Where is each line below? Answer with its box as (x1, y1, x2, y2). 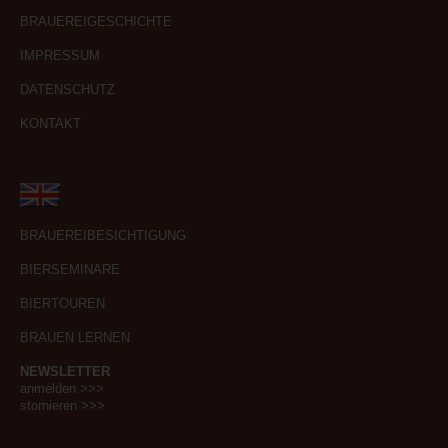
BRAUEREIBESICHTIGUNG (20, 228, 186, 244)
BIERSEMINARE (20, 262, 120, 278)
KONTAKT (20, 116, 81, 132)
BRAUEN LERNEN (20, 330, 130, 346)
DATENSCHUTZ (20, 82, 115, 98)
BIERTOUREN (20, 296, 105, 312)
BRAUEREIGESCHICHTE (20, 14, 172, 30)
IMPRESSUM (20, 48, 100, 64)
